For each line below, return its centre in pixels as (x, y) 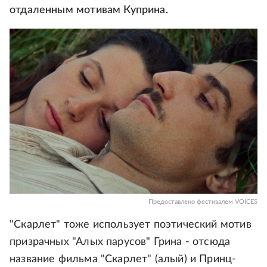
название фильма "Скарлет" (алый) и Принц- (123, 260)
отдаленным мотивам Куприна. (89, 10)
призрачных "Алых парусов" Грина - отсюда (120, 242)
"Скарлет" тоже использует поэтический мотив (131, 225)
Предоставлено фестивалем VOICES (203, 202)
